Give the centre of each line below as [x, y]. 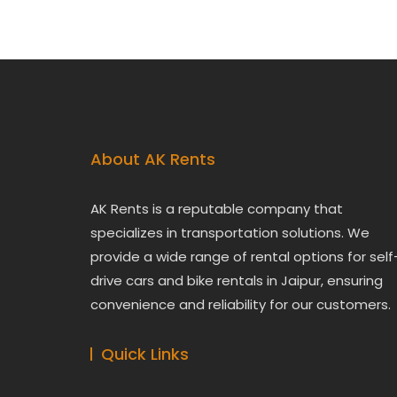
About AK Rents [153, 159]
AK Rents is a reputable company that [217, 209]
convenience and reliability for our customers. [241, 304]
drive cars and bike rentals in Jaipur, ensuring [237, 280]
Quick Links [145, 354]
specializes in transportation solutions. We [230, 233]
